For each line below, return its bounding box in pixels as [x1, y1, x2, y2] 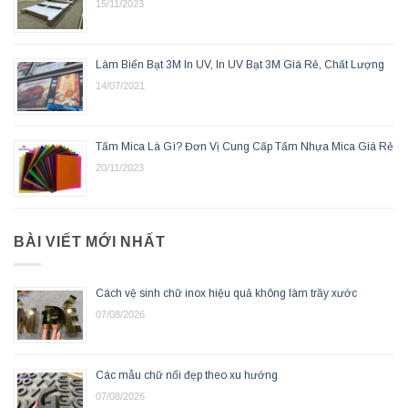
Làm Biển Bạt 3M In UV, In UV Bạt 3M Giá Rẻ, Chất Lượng [96, 58, 384, 72]
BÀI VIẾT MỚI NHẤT [14, 234, 166, 250]
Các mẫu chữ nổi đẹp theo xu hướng [96, 368, 278, 382]
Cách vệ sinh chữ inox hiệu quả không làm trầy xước [96, 286, 357, 300]
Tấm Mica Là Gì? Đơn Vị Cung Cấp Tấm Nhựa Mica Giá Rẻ [96, 140, 393, 154]
